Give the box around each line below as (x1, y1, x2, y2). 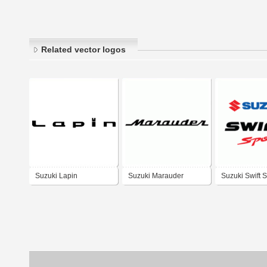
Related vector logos (41, 45, 126, 55)
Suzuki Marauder (128, 172, 184, 181)
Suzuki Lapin (35, 172, 77, 181)
